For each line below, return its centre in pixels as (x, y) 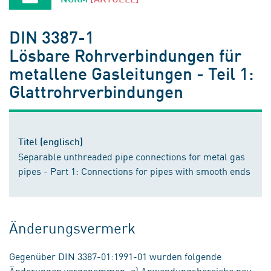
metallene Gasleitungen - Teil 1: (132, 73)
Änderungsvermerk (73, 227)
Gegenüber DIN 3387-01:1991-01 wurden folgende (115, 256)
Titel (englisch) (51, 141)
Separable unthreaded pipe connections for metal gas (132, 156)
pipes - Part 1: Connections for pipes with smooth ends (134, 171)
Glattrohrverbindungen (96, 91)
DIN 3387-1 (52, 37)
